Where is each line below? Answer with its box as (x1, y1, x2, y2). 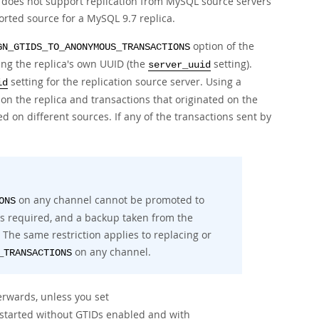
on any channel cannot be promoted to (16, 193, 204, 206)
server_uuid (148, 60, 211, 70)
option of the (190, 39, 254, 53)
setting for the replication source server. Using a (8, 75, 241, 88)
